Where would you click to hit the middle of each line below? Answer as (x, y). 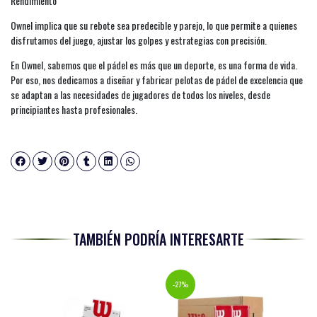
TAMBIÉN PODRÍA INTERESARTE (158, 239)
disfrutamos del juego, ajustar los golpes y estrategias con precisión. (139, 40)
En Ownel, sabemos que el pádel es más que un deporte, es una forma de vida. (154, 65)
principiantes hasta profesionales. (74, 109)
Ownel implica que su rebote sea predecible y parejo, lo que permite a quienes (154, 25)
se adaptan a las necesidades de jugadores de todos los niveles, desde (140, 94)
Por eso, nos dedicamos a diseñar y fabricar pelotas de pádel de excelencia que (157, 80)
